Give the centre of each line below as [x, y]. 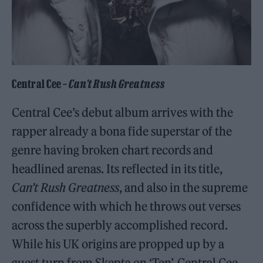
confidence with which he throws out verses [127, 206]
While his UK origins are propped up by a [118, 244]
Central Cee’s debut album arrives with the [123, 112]
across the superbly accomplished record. [120, 225]
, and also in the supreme [184, 187]
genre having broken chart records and [113, 150]
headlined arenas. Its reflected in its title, [117, 168]
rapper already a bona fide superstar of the [122, 131]
